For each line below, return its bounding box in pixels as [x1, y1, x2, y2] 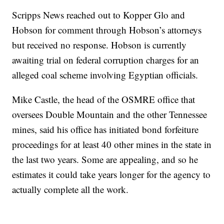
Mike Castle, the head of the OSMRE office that [12, 92, 195, 105]
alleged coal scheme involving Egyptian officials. [12, 68, 198, 81]
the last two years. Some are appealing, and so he [12, 152, 198, 165]
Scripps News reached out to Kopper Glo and [12, 8, 185, 21]
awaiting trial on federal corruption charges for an [12, 53, 199, 66]
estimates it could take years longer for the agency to [12, 167, 211, 180]
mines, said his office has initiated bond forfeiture [12, 122, 199, 135]
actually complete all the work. [12, 182, 129, 195]
